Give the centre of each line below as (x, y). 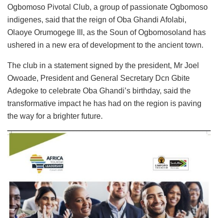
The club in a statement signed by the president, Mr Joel (103, 66)
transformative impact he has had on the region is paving (104, 104)
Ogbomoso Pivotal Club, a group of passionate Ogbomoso (108, 7)
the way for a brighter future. (55, 116)
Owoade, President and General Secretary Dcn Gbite (99, 78)
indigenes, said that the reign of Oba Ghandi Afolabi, (97, 20)
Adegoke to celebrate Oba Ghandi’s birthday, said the (99, 91)
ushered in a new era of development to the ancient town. (105, 45)
